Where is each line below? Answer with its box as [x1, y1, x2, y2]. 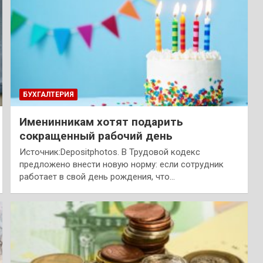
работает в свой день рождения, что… [19, 171, 175, 182]
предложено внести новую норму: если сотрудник [19, 159, 224, 170]
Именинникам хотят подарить [19, 114, 183, 129]
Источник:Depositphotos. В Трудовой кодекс [19, 146, 200, 157]
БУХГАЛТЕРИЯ [22, 90, 74, 99]
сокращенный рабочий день [19, 129, 173, 143]
